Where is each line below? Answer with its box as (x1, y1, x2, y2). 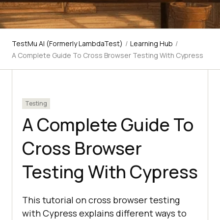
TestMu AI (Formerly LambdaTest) (12, 39, 123, 49)
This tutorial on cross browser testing (22, 194, 180, 206)
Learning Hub (130, 39, 173, 49)
